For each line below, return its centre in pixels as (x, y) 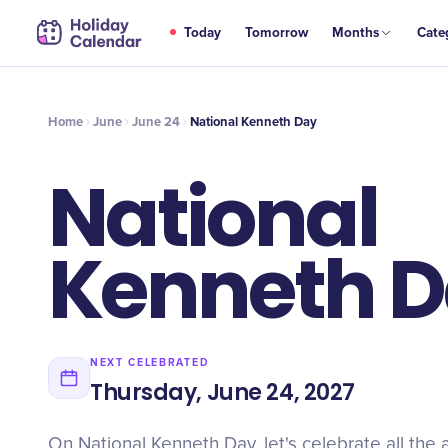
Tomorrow (277, 33)
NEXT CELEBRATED (150, 362)
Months (356, 33)
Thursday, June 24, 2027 (222, 392)
